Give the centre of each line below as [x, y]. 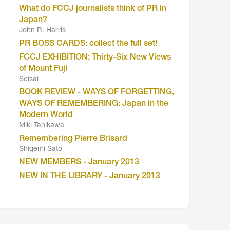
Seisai [29, 79]
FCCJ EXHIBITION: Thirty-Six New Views [95, 58]
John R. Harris [43, 31]
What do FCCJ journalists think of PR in [93, 9]
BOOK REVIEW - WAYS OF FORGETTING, [97, 93]
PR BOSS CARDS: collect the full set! [88, 44]
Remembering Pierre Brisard [73, 139]
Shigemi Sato [41, 149]
